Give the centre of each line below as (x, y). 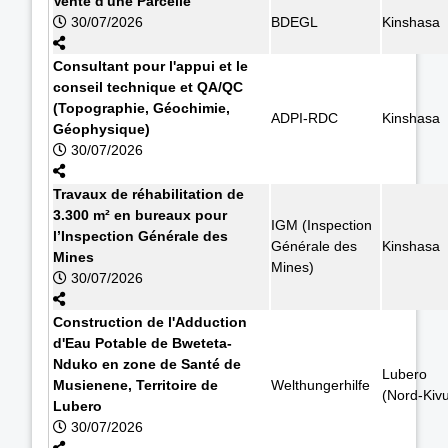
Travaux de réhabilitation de (148, 193)
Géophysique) (101, 128)
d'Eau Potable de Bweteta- (142, 342)
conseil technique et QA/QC (148, 86)
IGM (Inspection (321, 224)
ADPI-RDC (304, 117)
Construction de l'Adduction (150, 321)
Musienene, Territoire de (135, 384)
